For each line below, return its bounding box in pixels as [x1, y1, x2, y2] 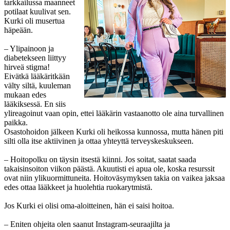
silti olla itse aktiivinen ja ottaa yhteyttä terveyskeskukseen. [4, 136, 194, 145]
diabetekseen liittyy [4, 53, 66, 62]
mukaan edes [4, 90, 46, 99]
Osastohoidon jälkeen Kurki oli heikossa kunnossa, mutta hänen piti [4, 127, 223, 136]
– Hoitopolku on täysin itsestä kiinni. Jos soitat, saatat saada [4, 155, 196, 164]
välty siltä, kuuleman [4, 81, 71, 90]
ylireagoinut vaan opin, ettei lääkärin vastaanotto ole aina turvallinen [4, 108, 224, 118]
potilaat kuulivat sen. [4, 7, 71, 16]
